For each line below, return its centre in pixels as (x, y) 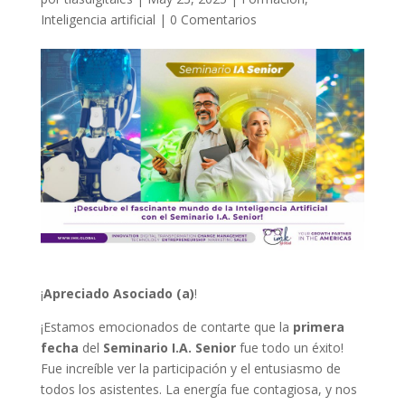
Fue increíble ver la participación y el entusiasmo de (190, 368)
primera (318, 326)
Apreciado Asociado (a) (118, 293)
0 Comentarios (213, 19)
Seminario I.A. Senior (169, 347)
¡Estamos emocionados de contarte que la (166, 326)
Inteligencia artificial (98, 19)
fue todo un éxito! (289, 347)
